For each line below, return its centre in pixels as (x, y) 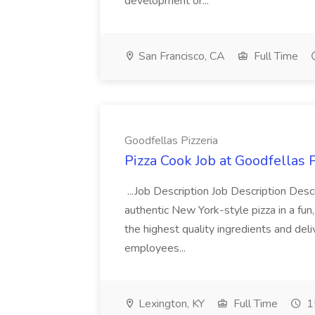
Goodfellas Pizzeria (171, 141)
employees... (156, 248)
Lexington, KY (170, 304)
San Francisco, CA (180, 56)
